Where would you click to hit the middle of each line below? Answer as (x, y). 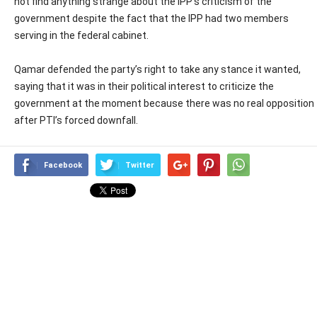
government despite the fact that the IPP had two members (151, 18)
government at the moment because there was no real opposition (164, 103)
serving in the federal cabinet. (81, 35)
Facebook (63, 165)
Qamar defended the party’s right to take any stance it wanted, (157, 69)
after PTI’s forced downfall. (76, 120)
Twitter (140, 165)
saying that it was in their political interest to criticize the (144, 86)
